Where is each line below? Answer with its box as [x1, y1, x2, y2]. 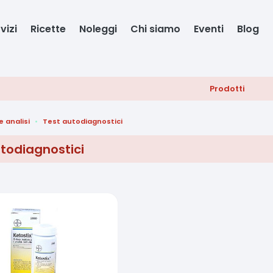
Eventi [194, 21, 224, 36]
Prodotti [210, 83, 246, 94]
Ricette [30, 21, 66, 36]
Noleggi [79, 21, 118, 36]
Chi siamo [130, 21, 181, 36]
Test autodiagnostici [43, 116, 122, 126]
